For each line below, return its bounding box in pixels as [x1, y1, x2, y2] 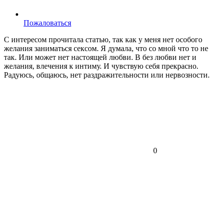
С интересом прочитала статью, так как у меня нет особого [4, 35, 202, 44]
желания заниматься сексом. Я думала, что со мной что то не [4, 44, 208, 53]
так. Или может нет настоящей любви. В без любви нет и [4, 53, 196, 62]
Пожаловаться [24, 19, 71, 27]
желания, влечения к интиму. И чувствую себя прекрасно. [4, 62, 198, 71]
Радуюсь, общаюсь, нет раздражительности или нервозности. [4, 71, 210, 80]
